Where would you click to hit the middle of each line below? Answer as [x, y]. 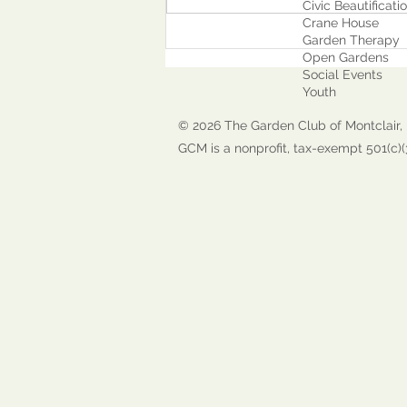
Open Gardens [338, 57]
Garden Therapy [344, 40]
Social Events [335, 74]
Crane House [333, 23]
